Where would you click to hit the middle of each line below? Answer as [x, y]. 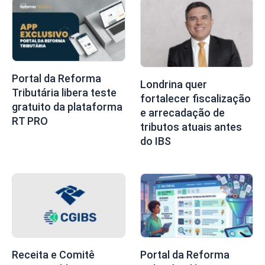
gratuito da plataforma [67, 107]
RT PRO [30, 121]
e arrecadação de [182, 112]
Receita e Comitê [53, 254]
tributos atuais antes [191, 127]
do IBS [155, 141]
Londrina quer [173, 84]
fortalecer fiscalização [195, 98]
